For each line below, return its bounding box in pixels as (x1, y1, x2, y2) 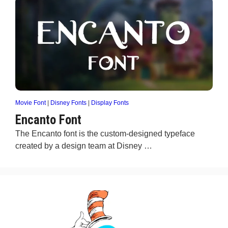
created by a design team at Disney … (15, 141, 152, 150)
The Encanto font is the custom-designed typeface (15, 129, 195, 138)
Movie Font (15, 99, 46, 106)
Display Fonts (91, 99, 129, 106)
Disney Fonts (50, 99, 87, 106)
